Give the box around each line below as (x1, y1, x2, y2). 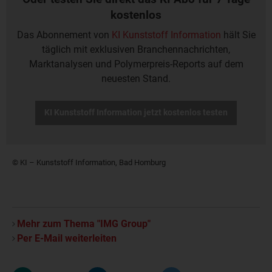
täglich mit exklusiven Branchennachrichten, (42, 43, 230, 55)
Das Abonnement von (16, 29, 112, 41)
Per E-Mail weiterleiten (17, 233, 117, 245)
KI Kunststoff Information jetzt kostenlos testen (44, 107, 228, 118)
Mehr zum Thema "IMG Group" (17, 218, 151, 230)
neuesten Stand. (101, 72, 171, 84)
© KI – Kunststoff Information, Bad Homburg (12, 158, 166, 168)
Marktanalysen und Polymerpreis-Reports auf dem (29, 58, 243, 70)
